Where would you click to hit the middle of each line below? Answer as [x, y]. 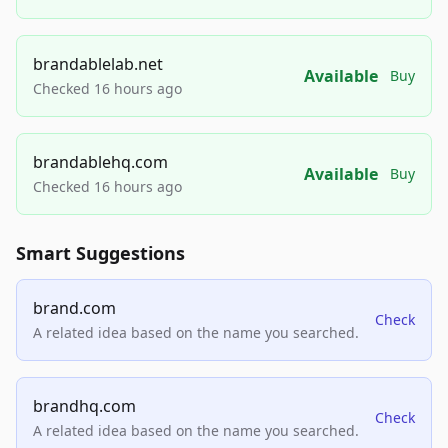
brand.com [74, 308]
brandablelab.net [98, 64]
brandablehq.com [100, 162]
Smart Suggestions [100, 253]
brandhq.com [84, 406]
